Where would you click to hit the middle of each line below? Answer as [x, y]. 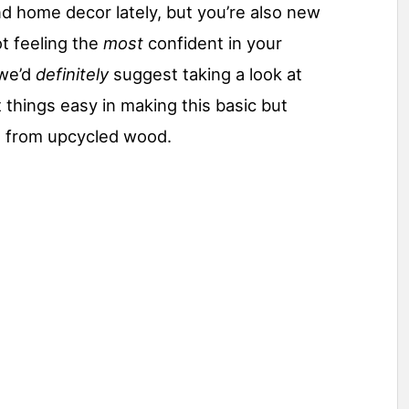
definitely [72, 73]
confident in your [213, 42]
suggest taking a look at [205, 73]
